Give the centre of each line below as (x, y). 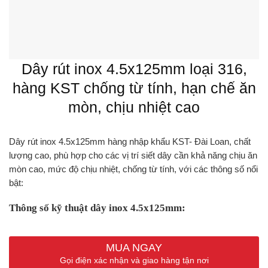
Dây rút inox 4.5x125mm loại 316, (134, 69)
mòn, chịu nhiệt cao (134, 107)
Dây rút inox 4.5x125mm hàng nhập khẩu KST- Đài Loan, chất (130, 141)
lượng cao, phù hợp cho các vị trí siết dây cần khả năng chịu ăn (133, 155)
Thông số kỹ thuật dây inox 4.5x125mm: (97, 208)
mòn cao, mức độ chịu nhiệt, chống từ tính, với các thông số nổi (133, 169)
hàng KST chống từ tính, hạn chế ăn (134, 88)
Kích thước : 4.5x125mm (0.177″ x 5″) (88, 233)
